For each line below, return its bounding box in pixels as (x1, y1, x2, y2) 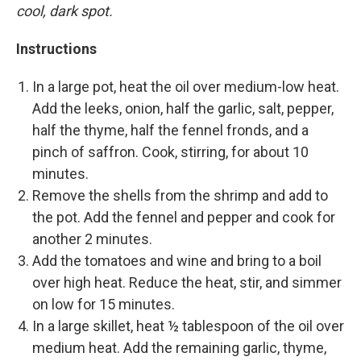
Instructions (16, 40, 97, 58)
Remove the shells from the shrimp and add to (32, 187, 328, 205)
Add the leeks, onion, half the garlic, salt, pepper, (32, 100, 334, 118)
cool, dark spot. (16, 2, 116, 20)
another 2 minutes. (32, 230, 152, 248)
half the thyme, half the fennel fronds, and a (32, 122, 309, 139)
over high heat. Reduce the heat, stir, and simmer (32, 274, 342, 292)
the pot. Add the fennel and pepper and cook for (32, 209, 335, 226)
